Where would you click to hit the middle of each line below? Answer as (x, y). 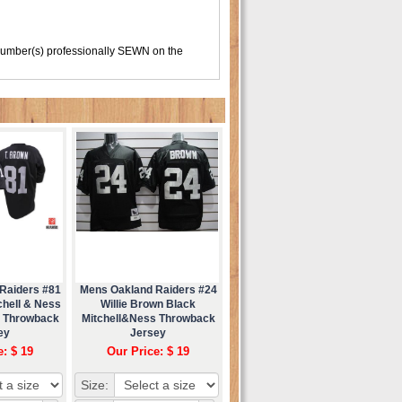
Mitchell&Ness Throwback (148, 318)
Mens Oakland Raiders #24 (148, 289)
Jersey (148, 332)
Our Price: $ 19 (148, 351)
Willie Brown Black (148, 304)
